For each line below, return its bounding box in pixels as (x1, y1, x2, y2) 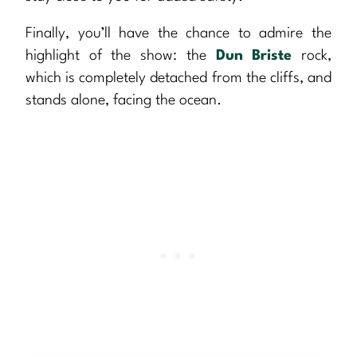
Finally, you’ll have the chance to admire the (25, 26, 331, 41)
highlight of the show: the (25, 49, 216, 64)
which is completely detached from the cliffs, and (25, 71, 331, 86)
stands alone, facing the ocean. (25, 93, 222, 108)
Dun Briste (215, 49, 292, 64)
